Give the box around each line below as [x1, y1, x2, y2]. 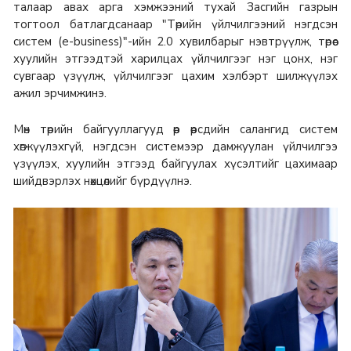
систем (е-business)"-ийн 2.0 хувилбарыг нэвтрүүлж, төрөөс [13, 34, 338, 50]
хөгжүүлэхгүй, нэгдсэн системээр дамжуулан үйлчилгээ [13, 138, 338, 154]
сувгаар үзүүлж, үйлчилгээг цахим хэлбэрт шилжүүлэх [13, 68, 338, 85]
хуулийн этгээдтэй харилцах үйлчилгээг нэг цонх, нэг [13, 51, 338, 67]
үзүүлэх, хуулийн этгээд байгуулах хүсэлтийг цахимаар [13, 155, 338, 172]
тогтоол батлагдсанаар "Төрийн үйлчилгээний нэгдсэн [13, 16, 338, 33]
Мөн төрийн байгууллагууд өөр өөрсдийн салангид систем [13, 121, 338, 137]
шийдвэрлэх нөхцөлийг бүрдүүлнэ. [13, 172, 192, 189]
